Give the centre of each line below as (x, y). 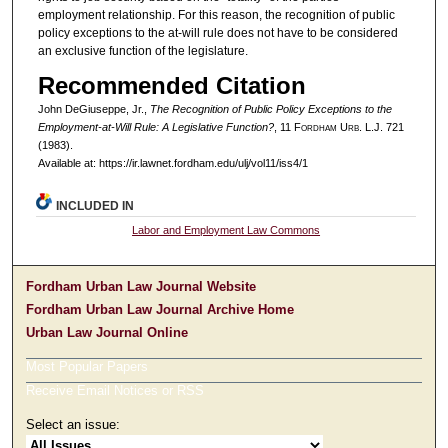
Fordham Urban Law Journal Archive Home (160, 310)
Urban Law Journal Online (107, 333)
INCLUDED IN (95, 206)
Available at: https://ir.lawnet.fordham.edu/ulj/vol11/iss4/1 (172, 163)
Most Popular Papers (87, 367)
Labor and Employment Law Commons (226, 230)
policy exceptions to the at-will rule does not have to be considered (217, 32)
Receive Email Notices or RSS (115, 391)
